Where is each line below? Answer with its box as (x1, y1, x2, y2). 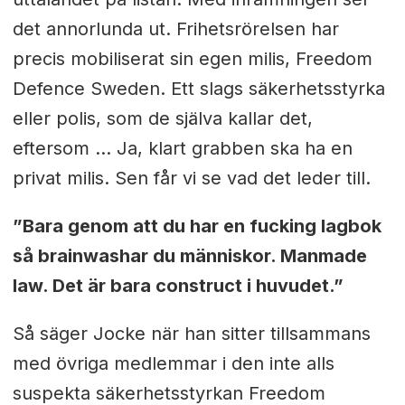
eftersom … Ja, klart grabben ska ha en (12, 137, 353, 160)
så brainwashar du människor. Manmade (12, 245, 367, 268)
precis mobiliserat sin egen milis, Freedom (12, 48, 372, 71)
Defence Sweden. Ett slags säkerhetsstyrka (12, 78, 385, 100)
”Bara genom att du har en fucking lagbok (12, 215, 381, 238)
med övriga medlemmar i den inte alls (12, 353, 334, 375)
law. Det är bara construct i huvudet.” (12, 275, 344, 297)
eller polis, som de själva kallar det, (12, 108, 313, 130)
